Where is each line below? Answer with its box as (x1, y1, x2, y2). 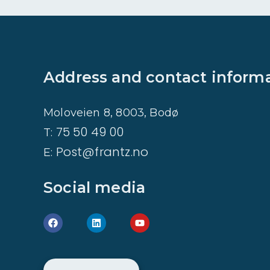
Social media (43, 178, 146, 196)
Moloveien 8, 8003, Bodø (43, 106, 179, 119)
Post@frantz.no (55, 143, 149, 160)
